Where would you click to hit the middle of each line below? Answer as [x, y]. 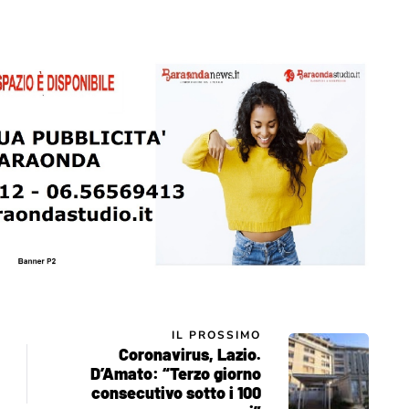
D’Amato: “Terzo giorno [176, 373]
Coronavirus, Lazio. [190, 354]
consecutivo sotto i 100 [176, 392]
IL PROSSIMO [216, 335]
